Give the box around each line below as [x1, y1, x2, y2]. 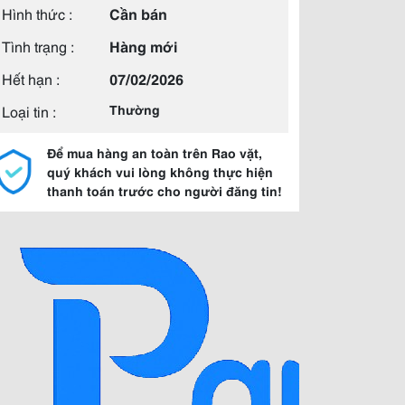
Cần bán [109, 3, 167, 24]
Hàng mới [109, 35, 177, 56]
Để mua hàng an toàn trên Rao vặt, [47, 144, 262, 162]
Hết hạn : [2, 68, 60, 89]
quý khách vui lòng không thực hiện [47, 163, 273, 181]
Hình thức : [2, 3, 72, 24]
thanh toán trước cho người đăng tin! [47, 182, 282, 200]
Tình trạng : [2, 35, 74, 56]
